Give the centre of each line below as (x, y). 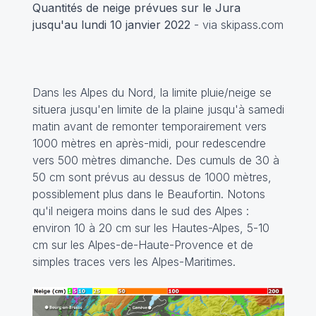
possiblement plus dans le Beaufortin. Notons (148, 194)
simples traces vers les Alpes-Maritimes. (134, 262)
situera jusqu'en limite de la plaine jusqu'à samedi (158, 110)
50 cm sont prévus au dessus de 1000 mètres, (152, 177)
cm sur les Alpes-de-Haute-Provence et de (142, 245)
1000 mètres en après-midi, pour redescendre (149, 144)
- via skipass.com (238, 25)
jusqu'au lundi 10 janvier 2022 (113, 25)
